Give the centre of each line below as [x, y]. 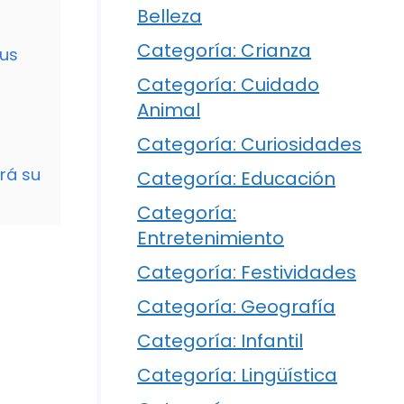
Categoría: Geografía [236, 307]
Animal [169, 110]
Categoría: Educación [236, 179]
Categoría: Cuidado [228, 85]
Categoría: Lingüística [237, 376]
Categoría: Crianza [224, 51]
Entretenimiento [211, 239]
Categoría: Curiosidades [249, 145]
